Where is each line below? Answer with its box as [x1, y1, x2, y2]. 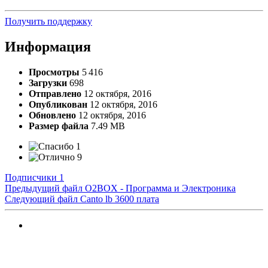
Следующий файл [5, 194, 78, 205]
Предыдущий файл [5, 183, 83, 194]
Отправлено [29, 89, 81, 99]
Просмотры [29, 67, 80, 78]
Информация [5, 39, 91, 55]
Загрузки [29, 78, 67, 89]
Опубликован [29, 99, 87, 110]
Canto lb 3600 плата [80, 194, 159, 205]
